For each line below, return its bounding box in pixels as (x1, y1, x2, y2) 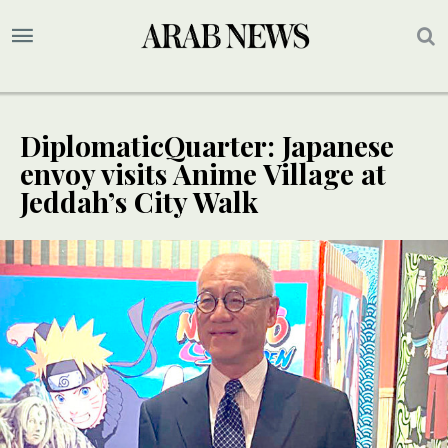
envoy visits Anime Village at (20, 155, 386, 193)
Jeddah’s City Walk (20, 183, 258, 221)
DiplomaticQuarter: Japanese (20, 127, 394, 165)
